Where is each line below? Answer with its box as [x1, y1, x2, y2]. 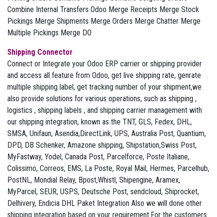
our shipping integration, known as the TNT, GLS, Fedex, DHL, [7, 117, 192, 126]
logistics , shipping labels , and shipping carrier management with [7, 106, 202, 115]
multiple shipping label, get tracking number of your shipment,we [7, 82, 201, 92]
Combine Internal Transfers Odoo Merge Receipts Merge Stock [7, 5, 199, 14]
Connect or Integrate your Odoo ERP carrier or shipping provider [7, 59, 202, 68]
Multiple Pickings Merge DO [7, 28, 92, 37]
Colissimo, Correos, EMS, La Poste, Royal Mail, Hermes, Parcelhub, [7, 164, 209, 173]
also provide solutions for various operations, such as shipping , [7, 94, 197, 103]
